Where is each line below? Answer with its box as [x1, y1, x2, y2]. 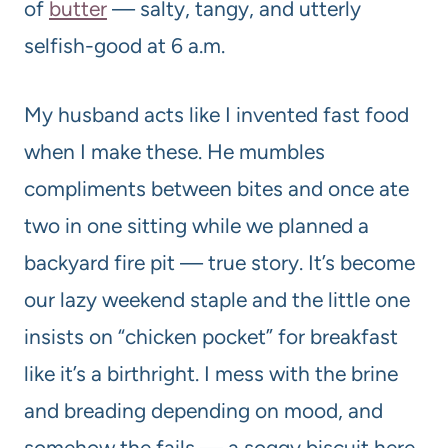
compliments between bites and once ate [24, 176, 409, 202]
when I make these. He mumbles [24, 139, 325, 165]
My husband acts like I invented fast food [24, 102, 409, 128]
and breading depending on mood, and [24, 398, 383, 424]
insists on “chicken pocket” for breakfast [24, 324, 398, 350]
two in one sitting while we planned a [24, 213, 369, 239]
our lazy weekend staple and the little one [24, 287, 410, 313]
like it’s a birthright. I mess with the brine [24, 361, 398, 387]
